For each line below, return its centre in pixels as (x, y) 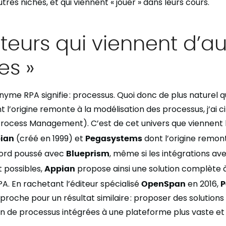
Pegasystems (114, 138)
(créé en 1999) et (50, 138)
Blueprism (88, 153)
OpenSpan (163, 183)
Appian (60, 168)
